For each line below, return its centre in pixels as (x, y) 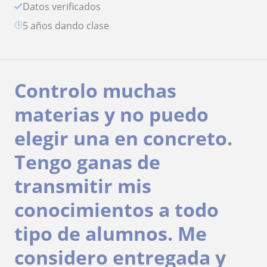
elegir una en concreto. (123, 138)
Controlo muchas (95, 90)
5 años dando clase (69, 25)
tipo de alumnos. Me (111, 233)
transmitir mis (83, 185)
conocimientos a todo (117, 209)
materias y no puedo (111, 114)
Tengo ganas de (87, 162)
